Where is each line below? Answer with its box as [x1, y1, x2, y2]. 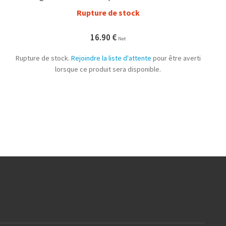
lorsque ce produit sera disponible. [55, 64, 161, 74]
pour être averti [151, 53, 201, 63]
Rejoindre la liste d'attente [71, 53, 151, 63]
